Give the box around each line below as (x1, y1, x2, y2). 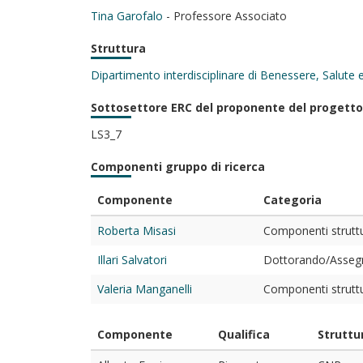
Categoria (263, 192, 322, 207)
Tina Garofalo (91, 8, 163, 23)
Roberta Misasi (97, 223, 176, 238)
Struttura (91, 41, 146, 56)
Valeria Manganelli (97, 281, 192, 297)
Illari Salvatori (97, 252, 167, 267)
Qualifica (218, 327, 270, 342)
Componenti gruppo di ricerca (91, 159, 265, 174)
